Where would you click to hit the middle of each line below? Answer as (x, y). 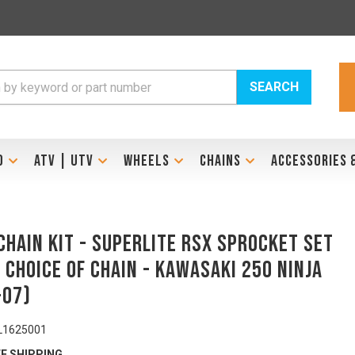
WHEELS (146, 161)
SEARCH (275, 87)
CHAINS (220, 161)
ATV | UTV (63, 161)
